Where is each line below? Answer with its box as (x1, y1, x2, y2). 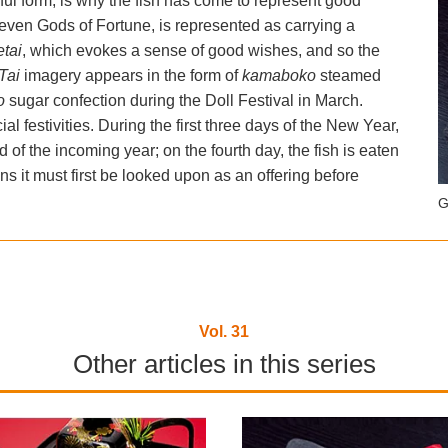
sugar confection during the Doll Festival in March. (8, 91, 363, 109)
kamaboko (241, 66, 320, 84)
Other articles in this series (72, 348, 376, 379)
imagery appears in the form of (23, 66, 242, 84)
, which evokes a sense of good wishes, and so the (21, 41, 380, 59)
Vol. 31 (199, 322, 249, 340)
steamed (319, 66, 381, 84)
